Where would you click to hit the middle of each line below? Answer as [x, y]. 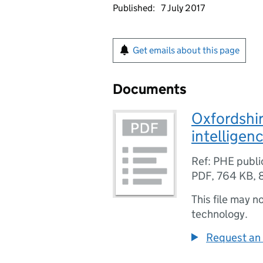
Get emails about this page [186, 50]
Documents [150, 89]
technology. [220, 214]
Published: [134, 8]
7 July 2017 [183, 8]
